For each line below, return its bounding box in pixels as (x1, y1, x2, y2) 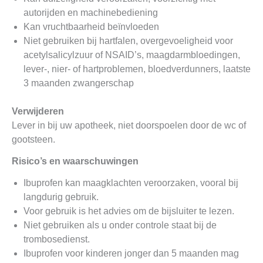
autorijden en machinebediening (23, 7, 158, 18)
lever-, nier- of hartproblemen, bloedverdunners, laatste (23, 63, 251, 74)
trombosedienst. (23, 234, 90, 244)
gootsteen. (12, 134, 55, 144)
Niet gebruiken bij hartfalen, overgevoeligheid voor (23, 35, 233, 46)
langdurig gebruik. (23, 191, 99, 202)
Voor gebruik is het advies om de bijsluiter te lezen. (23, 205, 234, 216)
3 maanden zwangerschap (23, 77, 134, 88)
